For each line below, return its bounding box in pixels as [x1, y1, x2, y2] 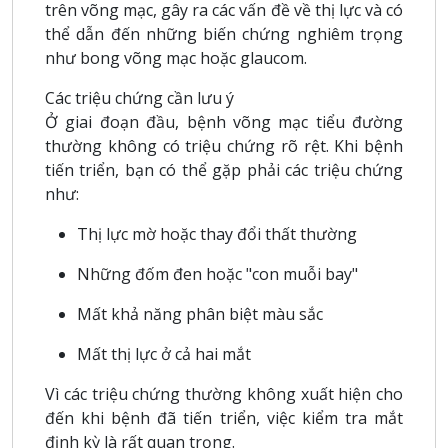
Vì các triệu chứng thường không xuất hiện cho [45, 382, 403, 405]
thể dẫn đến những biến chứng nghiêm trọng [45, 22, 403, 45]
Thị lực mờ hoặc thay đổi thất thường [77, 222, 357, 245]
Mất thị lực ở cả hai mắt [77, 342, 251, 365]
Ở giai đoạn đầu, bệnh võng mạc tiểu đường [45, 110, 403, 133]
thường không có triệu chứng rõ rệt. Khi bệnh [45, 134, 403, 157]
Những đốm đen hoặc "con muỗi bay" [77, 262, 358, 285]
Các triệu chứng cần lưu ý [45, 86, 234, 109]
